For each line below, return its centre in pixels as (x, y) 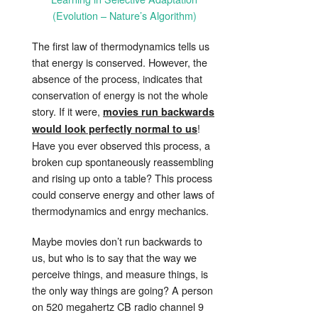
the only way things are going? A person (122, 290)
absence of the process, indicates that (117, 79)
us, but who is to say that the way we (114, 258)
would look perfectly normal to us (115, 129)
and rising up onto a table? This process (122, 178)
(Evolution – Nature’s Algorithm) (124, 16)
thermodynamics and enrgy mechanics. (120, 211)
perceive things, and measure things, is (120, 274)
